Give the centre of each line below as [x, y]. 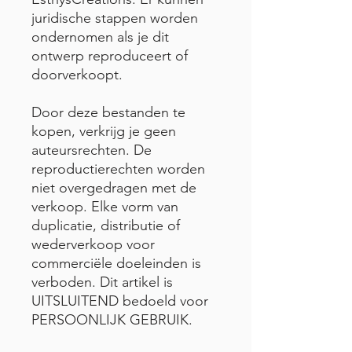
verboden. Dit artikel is [102, 282]
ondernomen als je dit [100, 37]
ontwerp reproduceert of [110, 55]
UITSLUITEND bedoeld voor [120, 301]
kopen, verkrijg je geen [104, 131]
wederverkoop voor [93, 244]
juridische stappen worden [115, 18]
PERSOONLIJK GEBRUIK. [112, 319]
